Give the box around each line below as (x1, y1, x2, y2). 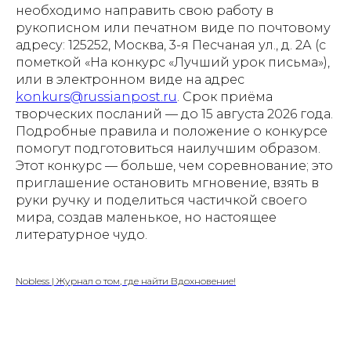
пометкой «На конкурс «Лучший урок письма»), (16, 55, 330, 71)
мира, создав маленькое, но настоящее (16, 210, 277, 226)
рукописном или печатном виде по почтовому (16, 20, 331, 36)
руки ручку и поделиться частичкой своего (16, 193, 307, 208)
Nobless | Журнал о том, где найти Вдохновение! (16, 275, 236, 288)
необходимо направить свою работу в (16, 3, 273, 19)
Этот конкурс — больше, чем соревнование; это (16, 158, 333, 174)
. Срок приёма (177, 89, 273, 105)
